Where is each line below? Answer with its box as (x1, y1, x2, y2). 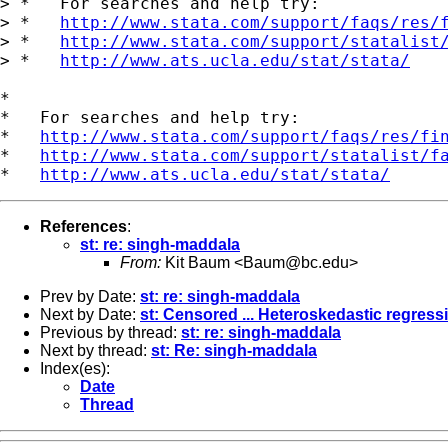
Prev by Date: (40, 287, 140, 305)
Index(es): (40, 359, 110, 377)
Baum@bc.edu (243, 253, 349, 271)
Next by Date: (40, 305, 140, 323)
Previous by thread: (40, 323, 181, 341)
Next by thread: (40, 341, 151, 359)
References (40, 217, 127, 235)
